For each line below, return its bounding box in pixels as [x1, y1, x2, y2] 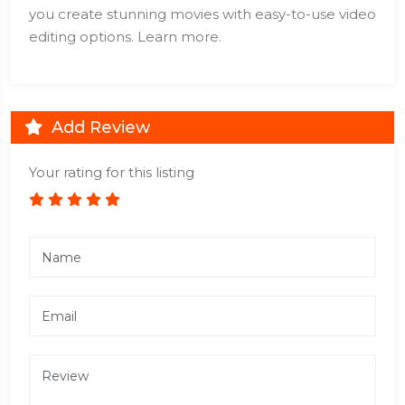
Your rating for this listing [29, 164, 194, 181]
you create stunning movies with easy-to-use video [29, 5, 376, 23]
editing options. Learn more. [29, 28, 221, 45]
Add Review [47, 118, 150, 137]
